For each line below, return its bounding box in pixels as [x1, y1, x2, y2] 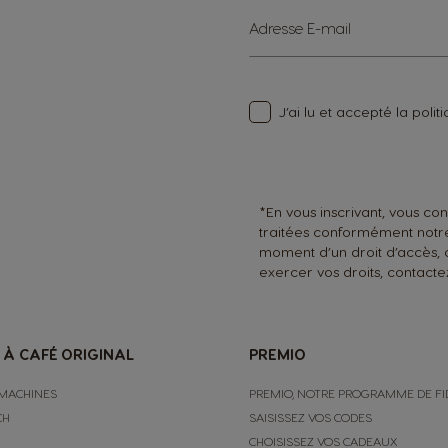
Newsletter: [248, 90, 323, 108]
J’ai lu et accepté [279, 102, 397, 120]
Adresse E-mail [249, 18, 352, 37]
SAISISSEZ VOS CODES [249, 409, 372, 424]
